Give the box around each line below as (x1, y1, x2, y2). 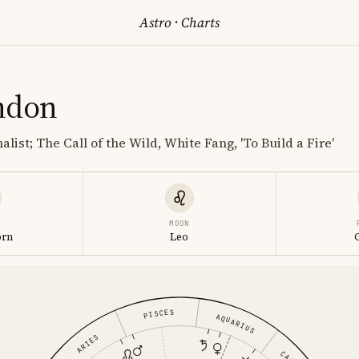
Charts (178, 13, 220, 32)
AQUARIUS (214, 312, 256, 337)
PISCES (142, 307, 174, 321)
